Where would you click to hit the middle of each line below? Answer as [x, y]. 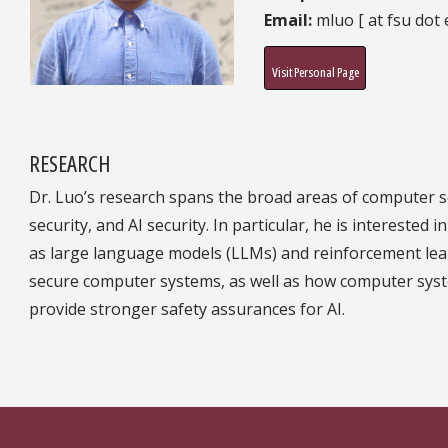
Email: [288, 20]
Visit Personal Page [315, 72]
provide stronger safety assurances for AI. [186, 309]
